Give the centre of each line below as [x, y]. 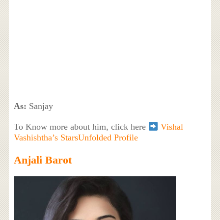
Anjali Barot [42, 160]
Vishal [172, 127]
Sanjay [40, 106]
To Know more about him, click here [81, 127]
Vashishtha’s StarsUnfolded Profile [76, 138]
